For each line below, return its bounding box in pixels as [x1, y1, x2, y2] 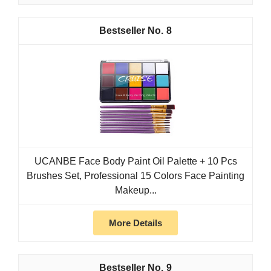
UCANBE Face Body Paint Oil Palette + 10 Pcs [34, 156, 237, 167]
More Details [109, 218, 162, 229]
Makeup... [114, 185, 157, 196]
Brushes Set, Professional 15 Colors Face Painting [27, 171, 244, 181]
